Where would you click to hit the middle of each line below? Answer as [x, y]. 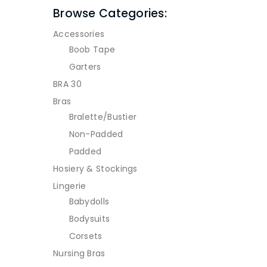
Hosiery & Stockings [95, 169]
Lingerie [70, 186]
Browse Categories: [110, 13]
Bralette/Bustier [103, 117]
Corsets [86, 236]
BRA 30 [67, 84]
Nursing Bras [79, 254]
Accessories [79, 34]
